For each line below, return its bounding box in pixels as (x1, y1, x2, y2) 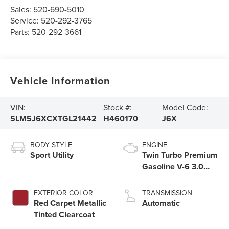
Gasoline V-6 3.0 (142, 161, 203, 173)
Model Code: (162, 102, 209, 113)
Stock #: (103, 102, 132, 113)
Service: (10, 15, 41, 27)
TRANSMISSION (142, 188, 192, 198)
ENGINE (142, 140, 167, 150)
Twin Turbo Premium (142, 149, 218, 162)
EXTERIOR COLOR (34, 188, 94, 198)
